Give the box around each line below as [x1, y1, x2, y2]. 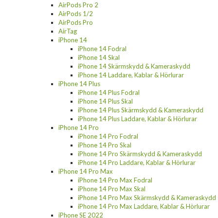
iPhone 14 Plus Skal [78, 97, 133, 105]
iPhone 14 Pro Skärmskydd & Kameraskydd [78, 149, 202, 158]
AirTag [58, 27, 77, 35]
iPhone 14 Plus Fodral [78, 88, 140, 96]
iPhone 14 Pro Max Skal [78, 184, 145, 193]
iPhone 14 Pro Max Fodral [78, 176, 152, 184]
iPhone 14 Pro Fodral [78, 132, 138, 140]
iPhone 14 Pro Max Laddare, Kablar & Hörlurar [78, 202, 210, 210]
